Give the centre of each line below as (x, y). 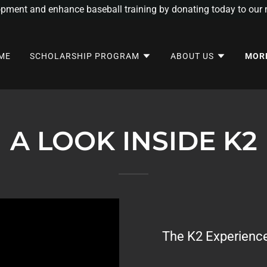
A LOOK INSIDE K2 (133, 141)
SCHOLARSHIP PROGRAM (85, 56)
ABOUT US (192, 56)
